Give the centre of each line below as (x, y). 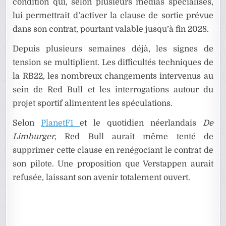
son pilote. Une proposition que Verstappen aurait (113, 164)
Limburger (34, 137)
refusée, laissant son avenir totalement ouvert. (102, 178)
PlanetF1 (61, 123)
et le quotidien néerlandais (141, 123)
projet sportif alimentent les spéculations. (93, 104)
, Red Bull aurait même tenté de (134, 137)
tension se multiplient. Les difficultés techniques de (113, 63)
